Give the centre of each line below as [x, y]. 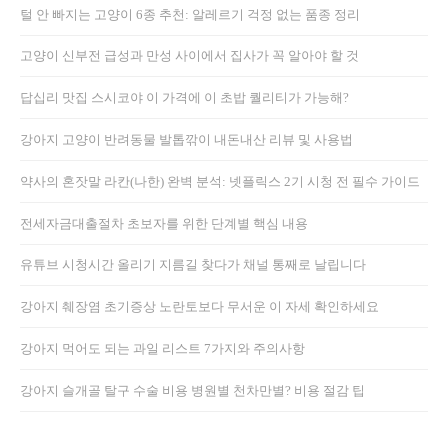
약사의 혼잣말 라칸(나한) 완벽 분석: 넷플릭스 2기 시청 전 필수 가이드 [220, 181]
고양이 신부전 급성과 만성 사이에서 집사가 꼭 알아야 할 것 [189, 56]
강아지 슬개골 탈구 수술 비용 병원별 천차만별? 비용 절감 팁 [192, 390]
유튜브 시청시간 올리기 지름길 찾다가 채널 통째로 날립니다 [193, 265]
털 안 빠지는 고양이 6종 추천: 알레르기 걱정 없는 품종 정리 [190, 14]
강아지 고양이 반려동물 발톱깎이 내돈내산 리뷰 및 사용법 [186, 140]
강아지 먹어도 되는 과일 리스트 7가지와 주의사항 [162, 348]
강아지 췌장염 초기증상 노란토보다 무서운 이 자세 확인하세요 [199, 307]
